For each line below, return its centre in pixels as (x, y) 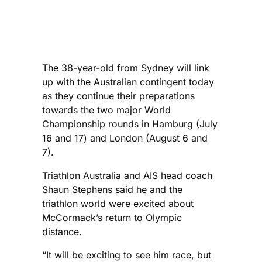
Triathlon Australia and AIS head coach (127, 175)
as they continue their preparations (118, 96)
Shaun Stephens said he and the (112, 189)
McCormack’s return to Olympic (112, 217)
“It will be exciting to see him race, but (127, 255)
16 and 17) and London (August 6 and (125, 138)
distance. (62, 231)
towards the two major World (106, 110)
